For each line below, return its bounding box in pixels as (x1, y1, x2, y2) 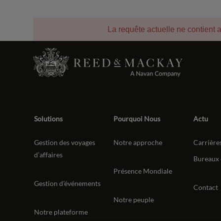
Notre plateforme (34, 207, 88, 216)
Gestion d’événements (34, 179, 101, 187)
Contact (193, 183, 218, 191)
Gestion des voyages (34, 138, 96, 147)
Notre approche (113, 138, 163, 147)
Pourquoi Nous (113, 114, 161, 123)
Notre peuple (113, 195, 154, 204)
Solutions (34, 114, 63, 123)
